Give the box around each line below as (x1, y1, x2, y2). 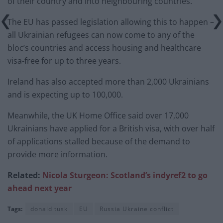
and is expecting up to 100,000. (7, 89, 123, 101)
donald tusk (30, 205, 68, 214)
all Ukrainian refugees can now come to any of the (7, 29, 195, 41)
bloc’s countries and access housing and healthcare (7, 42, 201, 54)
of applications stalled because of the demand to (7, 136, 190, 147)
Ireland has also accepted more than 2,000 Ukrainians (7, 76, 209, 88)
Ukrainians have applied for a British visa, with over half (7, 123, 215, 134)
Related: (7, 170, 42, 181)
